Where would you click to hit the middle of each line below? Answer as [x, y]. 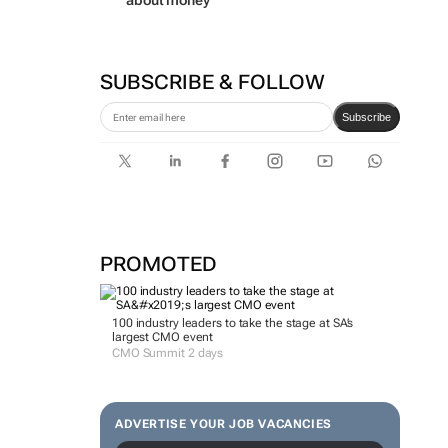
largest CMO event [162, 337]
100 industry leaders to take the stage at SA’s [232, 323]
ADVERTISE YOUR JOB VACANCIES [223, 424]
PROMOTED [158, 264]
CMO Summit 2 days [167, 353]
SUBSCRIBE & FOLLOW [212, 82]
